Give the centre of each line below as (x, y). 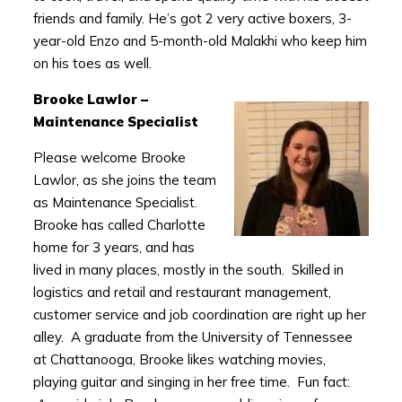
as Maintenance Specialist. (117, 203)
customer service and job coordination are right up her (199, 315)
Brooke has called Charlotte (119, 225)
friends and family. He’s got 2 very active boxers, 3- (192, 19)
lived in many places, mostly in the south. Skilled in (188, 270)
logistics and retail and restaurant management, (182, 293)
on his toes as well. (92, 64)
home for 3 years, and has (114, 248)
